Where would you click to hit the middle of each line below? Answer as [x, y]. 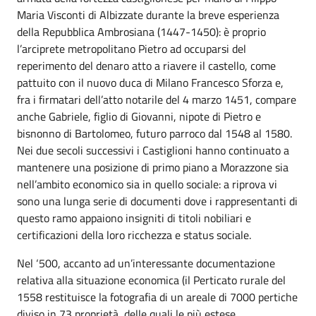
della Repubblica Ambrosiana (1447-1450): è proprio [141, 31]
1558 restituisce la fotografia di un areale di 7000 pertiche [157, 297]
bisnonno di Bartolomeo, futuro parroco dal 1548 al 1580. [154, 133]
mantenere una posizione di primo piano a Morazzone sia [153, 167]
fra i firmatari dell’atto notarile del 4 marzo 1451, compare [157, 99]
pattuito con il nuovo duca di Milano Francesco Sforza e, [150, 82]
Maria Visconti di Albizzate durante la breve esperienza [148, 14]
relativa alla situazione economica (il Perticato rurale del [151, 280]
